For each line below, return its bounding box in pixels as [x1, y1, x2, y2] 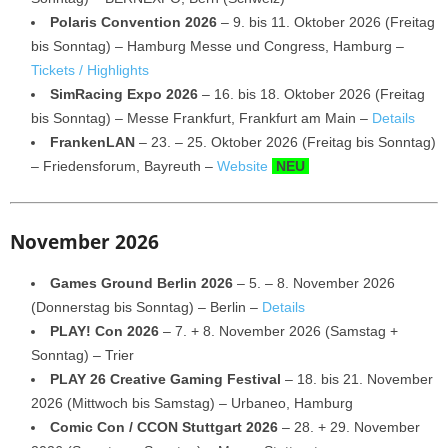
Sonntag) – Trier [31, 346, 134, 363]
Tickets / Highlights [31, 61, 149, 78]
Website [217, 157, 268, 174]
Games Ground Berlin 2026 [50, 274, 233, 291]
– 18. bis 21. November [281, 370, 433, 387]
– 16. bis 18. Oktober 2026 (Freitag [198, 85, 425, 102]
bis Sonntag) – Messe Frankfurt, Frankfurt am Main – [31, 109, 372, 126]
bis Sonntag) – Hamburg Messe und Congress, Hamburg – [31, 37, 404, 54]
